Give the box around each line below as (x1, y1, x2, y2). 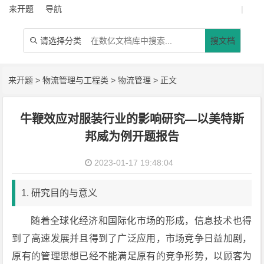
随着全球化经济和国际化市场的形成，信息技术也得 (31, 216, 252, 226)
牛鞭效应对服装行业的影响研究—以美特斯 (19, 113, 244, 126)
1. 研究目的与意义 (21, 188, 98, 198)
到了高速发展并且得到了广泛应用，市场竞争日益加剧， (12, 233, 252, 243)
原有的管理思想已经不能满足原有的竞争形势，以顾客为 (12, 251, 252, 261)
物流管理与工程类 (42, 75, 109, 85)
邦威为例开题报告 (84, 130, 179, 143)
